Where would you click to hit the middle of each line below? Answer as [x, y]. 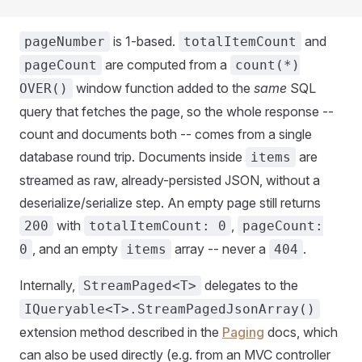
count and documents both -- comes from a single [166, 134]
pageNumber [65, 41]
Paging [243, 332]
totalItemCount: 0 [158, 225]
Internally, [49, 285]
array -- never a [220, 248]
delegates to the [250, 285]
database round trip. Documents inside [133, 156]
